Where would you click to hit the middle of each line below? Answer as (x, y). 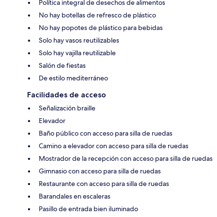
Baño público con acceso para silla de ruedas (106, 133)
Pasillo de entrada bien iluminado (88, 209)
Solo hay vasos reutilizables (79, 40)
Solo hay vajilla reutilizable (77, 53)
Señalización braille (67, 108)
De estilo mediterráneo (73, 78)
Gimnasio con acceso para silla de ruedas (100, 171)
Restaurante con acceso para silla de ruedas (104, 183)
